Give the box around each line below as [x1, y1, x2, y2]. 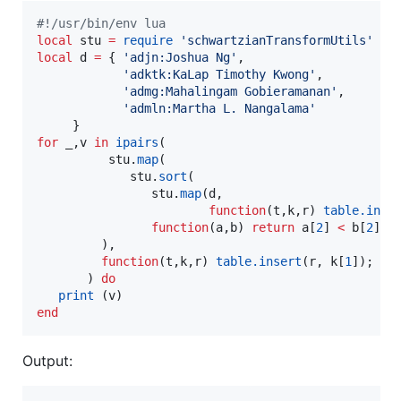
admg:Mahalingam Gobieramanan [130, 83, 330, 98]
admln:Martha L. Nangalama [130, 100, 309, 115]
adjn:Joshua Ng [130, 49, 230, 64]
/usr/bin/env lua [51, 15, 166, 30]
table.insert [216, 253, 302, 269]
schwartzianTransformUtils [187, 32, 366, 47]
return [252, 219, 294, 235]
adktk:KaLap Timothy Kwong [130, 66, 309, 81]
